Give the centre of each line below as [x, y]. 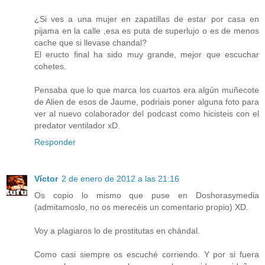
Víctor [46, 179]
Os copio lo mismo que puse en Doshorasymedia [147, 195]
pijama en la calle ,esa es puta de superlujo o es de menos [147, 31]
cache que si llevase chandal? [91, 43]
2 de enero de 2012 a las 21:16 [120, 179]
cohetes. [50, 67]
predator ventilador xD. [77, 126]
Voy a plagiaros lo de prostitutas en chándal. [117, 231]
